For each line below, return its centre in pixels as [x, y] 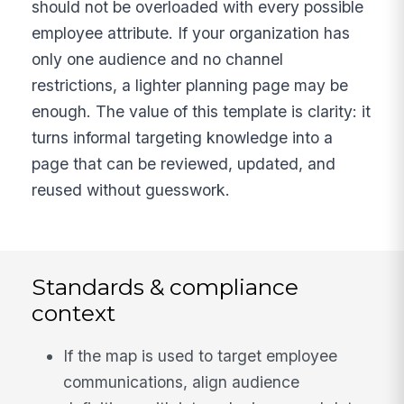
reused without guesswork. [131, 189]
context [74, 312]
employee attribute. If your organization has [191, 32]
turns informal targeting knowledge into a [183, 137]
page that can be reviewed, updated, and [184, 163]
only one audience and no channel [158, 59]
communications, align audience [182, 381]
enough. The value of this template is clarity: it [202, 111]
